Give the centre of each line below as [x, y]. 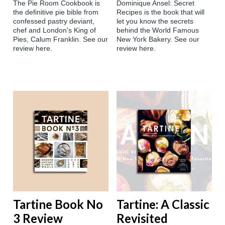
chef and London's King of [54, 30]
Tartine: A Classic [163, 204]
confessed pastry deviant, [54, 21]
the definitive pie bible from [56, 12]
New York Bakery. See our [158, 39]
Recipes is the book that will [160, 12]
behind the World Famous [158, 30]
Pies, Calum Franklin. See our [61, 39]
